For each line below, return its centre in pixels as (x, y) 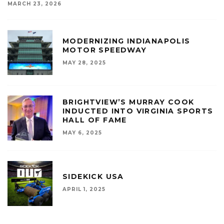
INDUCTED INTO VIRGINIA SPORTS (138, 111)
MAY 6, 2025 (82, 133)
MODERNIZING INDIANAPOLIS (126, 41)
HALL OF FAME (95, 120)
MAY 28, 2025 (84, 63)
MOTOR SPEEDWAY (105, 50)
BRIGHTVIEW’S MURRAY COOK (128, 102)
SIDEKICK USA (93, 177)
